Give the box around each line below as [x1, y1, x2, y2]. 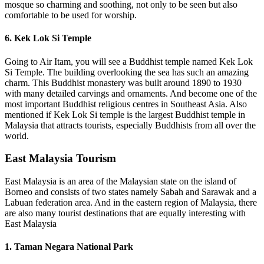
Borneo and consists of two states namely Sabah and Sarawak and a [5, 186, 256, 197]
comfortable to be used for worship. [5, 10, 137, 20]
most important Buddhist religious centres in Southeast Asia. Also [5, 98, 247, 109]
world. [5, 130, 29, 141]
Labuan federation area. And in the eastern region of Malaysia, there [5, 197, 257, 207]
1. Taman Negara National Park [5, 242, 133, 252]
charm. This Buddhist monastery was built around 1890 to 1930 [5, 77, 242, 88]
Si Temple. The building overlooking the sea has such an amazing [5, 67, 249, 77]
